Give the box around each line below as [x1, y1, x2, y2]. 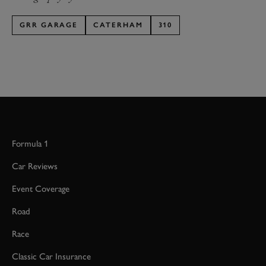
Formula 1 [12, 138, 49, 150]
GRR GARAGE [20, 21, 78, 30]
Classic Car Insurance [12, 251, 91, 262]
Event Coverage [12, 183, 69, 195]
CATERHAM [93, 21, 143, 30]
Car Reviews [12, 161, 58, 172]
